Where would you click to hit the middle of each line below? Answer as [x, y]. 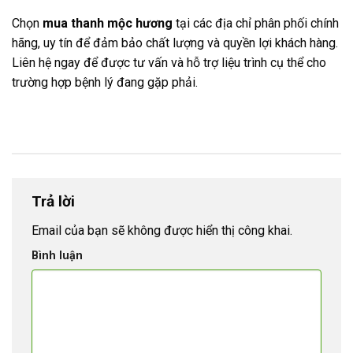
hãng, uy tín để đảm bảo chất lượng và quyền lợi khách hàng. [175, 43]
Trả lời [55, 201]
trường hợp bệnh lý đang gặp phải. [105, 83]
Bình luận [57, 256]
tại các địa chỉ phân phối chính [256, 24]
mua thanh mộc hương [108, 24]
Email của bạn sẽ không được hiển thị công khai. [162, 231]
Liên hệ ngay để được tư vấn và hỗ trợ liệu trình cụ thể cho [169, 63]
